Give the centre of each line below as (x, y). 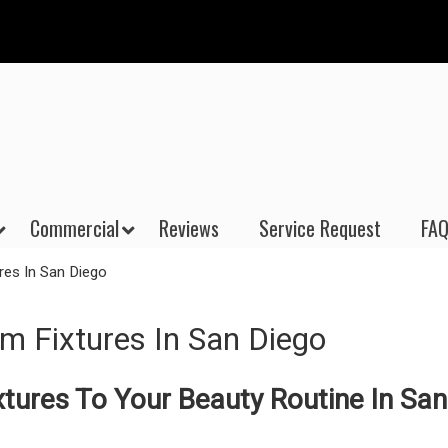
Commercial (74, 228)
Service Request (320, 228)
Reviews (189, 228)
